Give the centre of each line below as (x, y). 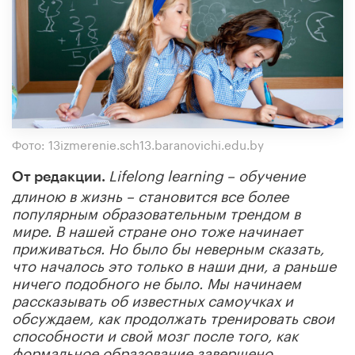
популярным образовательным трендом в (156, 211)
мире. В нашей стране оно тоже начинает (157, 229)
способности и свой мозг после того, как (155, 333)
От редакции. (60, 176)
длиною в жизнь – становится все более (150, 194)
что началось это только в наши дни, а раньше (174, 263)
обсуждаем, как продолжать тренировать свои (173, 316)
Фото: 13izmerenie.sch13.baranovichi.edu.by (138, 143)
